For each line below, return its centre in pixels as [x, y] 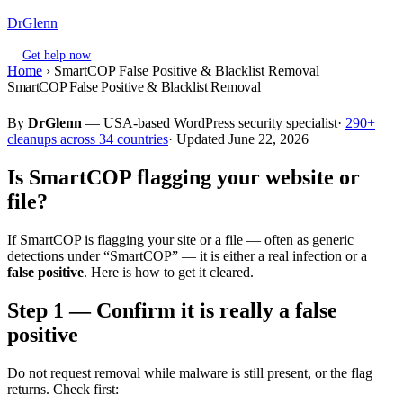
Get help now [57, 55]
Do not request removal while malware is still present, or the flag [190, 373]
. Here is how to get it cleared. [169, 273]
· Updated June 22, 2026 [238, 139]
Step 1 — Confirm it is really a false [172, 311]
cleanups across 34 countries [88, 139]
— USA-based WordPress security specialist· [214, 123]
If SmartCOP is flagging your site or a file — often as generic [180, 240]
